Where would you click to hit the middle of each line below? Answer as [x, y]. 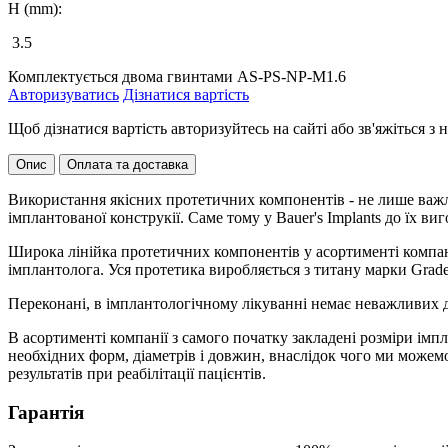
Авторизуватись [63, 94]
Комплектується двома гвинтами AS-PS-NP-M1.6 [177, 76]
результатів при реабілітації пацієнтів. [137, 373]
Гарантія [46, 412]
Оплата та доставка [127, 164]
